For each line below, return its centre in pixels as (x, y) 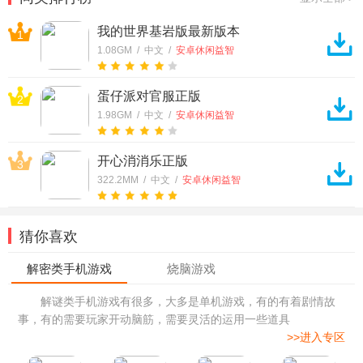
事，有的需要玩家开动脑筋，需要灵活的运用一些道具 (154, 319)
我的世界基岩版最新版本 (169, 31)
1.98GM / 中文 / (137, 115)
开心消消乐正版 (143, 161)
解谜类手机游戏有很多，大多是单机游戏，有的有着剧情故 (188, 301)
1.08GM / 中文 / (137, 50)
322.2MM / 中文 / (140, 180)
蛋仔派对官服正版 (149, 96)
